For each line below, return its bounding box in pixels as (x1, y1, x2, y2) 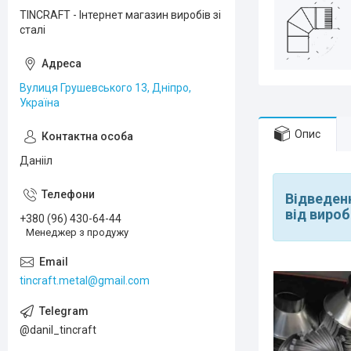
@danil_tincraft (20, 323, 96, 336)
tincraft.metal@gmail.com (20, 273, 150, 287)
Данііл (20, 154, 52, 167)
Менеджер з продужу (26, 226, 128, 238)
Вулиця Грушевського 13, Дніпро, (20, 81, 191, 94)
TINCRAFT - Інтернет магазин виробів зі (20, 9, 221, 21)
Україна (20, 96, 60, 109)
